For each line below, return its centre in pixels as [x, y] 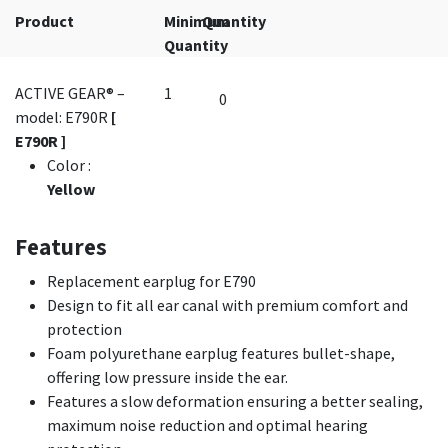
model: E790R [63, 117]
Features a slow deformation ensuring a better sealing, [235, 401]
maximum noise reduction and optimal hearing [207, 425]
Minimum [197, 21]
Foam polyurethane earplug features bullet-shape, [221, 353]
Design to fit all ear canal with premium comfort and [227, 305]
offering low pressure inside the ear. [167, 377]
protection [84, 329]
